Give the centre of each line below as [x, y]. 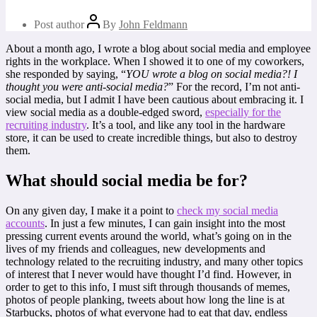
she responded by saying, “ [66, 74]
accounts [25, 223]
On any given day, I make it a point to [91, 210]
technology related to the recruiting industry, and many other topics [154, 261]
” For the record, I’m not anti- [234, 86]
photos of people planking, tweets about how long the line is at [145, 299]
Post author [60, 24]
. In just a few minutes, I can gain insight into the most [165, 223]
